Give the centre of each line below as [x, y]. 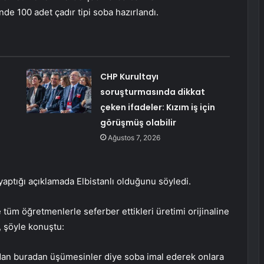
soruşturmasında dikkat [152, 92]
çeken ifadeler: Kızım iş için [157, 108]
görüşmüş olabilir [138, 123]
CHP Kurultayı [129, 77]
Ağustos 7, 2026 [134, 138]
